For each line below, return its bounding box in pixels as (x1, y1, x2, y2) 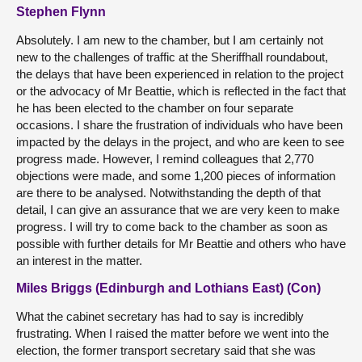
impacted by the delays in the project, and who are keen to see (16, 135, 344, 149)
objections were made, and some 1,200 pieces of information (16, 169, 335, 183)
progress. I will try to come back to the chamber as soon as (16, 220, 328, 234)
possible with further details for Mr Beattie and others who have (16, 237, 346, 250)
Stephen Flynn (16, 5, 106, 19)
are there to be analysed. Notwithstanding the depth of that (16, 186, 321, 200)
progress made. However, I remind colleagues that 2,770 (16, 152, 314, 166)
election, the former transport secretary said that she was (16, 343, 316, 357)
